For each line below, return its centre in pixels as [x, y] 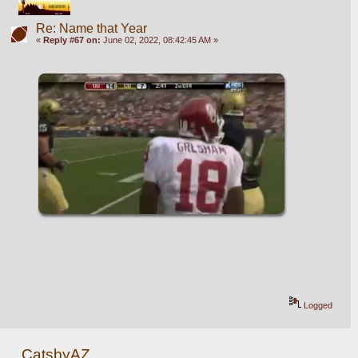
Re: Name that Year [91, 29]
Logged [317, 305]
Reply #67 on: [72, 40]
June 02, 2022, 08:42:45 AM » [159, 40]
